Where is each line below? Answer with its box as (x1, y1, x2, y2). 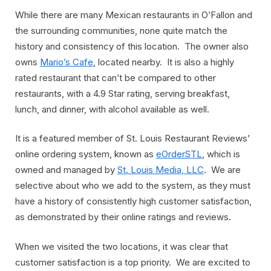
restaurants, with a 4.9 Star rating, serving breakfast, (15, 87, 230, 99)
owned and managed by (15, 164, 117, 176)
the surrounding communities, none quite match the (15, 24, 227, 36)
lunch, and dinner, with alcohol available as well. (15, 103, 209, 115)
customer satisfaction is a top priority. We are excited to (15, 256, 250, 268)
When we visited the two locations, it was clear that (15, 240, 228, 252)
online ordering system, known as (15, 148, 156, 160)
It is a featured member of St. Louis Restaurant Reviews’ (15, 132, 250, 145)
